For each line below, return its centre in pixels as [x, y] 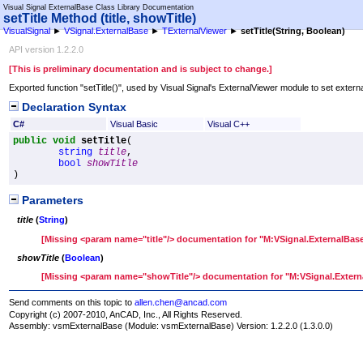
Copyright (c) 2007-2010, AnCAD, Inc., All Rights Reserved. [126, 314]
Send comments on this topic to [72, 303]
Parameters [51, 201]
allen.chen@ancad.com [181, 303]
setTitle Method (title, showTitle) [100, 18]
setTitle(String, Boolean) [293, 31]
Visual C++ [228, 124]
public [30, 141]
